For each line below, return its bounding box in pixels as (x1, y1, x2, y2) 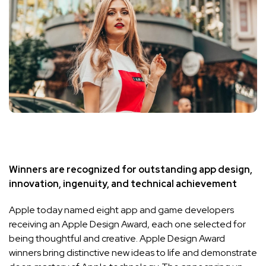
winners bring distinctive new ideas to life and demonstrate (9, 246, 257, 259)
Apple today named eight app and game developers (9, 204, 234, 217)
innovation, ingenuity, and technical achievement (9, 178, 237, 191)
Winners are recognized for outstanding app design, (9, 163, 252, 176)
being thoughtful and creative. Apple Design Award (9, 232, 225, 245)
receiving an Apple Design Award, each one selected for (9, 218, 246, 231)
